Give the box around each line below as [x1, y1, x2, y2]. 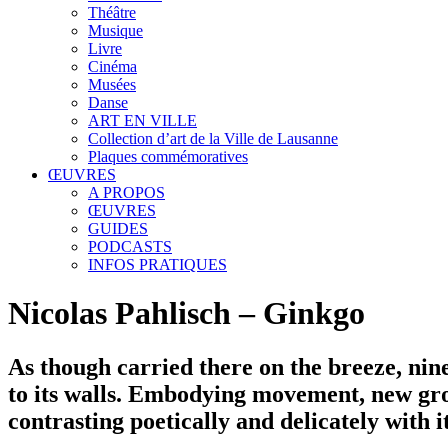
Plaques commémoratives [88, 148, 248, 165]
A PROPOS [88, 184, 165, 201]
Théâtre [88, 4, 136, 21]
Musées [88, 76, 136, 93]
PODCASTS [88, 238, 172, 255]
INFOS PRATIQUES [88, 256, 227, 273]
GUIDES [88, 220, 148, 237]
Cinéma [88, 58, 137, 75]
